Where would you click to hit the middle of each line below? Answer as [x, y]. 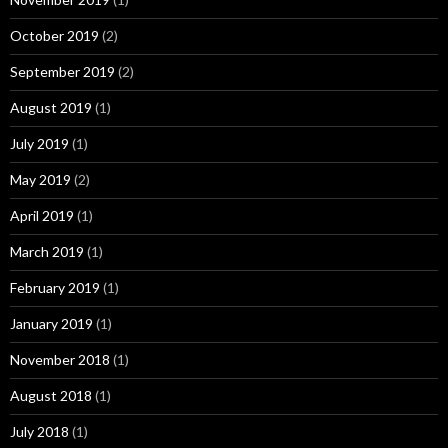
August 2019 [51, 107]
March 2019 [47, 251]
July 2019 [39, 143]
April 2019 [42, 215]
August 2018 [51, 395]
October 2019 [54, 35]
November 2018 [60, 359]
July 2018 [39, 431]
